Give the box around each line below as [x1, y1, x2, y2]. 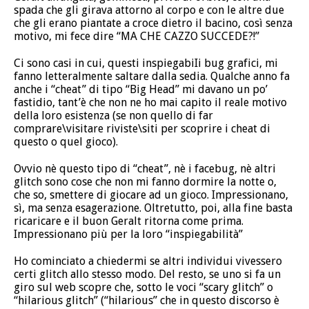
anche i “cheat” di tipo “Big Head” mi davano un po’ [14, 82, 268, 96]
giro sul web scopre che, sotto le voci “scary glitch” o [14, 280, 273, 294]
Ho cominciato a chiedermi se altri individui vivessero [14, 254, 282, 268]
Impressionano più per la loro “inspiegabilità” [14, 227, 243, 241]
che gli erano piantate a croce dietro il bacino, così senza [14, 16, 292, 30]
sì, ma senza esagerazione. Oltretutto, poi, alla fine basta [14, 201, 292, 215]
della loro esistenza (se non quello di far [14, 108, 213, 122]
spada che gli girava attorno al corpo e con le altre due [14, 3, 284, 17]
